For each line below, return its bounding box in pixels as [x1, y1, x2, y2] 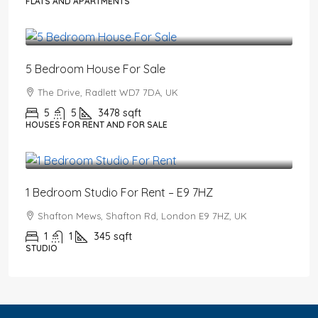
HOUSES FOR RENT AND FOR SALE [26, 119, 168, 130]
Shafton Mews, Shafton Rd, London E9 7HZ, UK [38, 209, 247, 221]
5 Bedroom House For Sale [26, 61, 165, 76]
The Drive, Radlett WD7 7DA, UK [38, 86, 178, 98]
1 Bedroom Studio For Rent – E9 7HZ [26, 185, 213, 199]
